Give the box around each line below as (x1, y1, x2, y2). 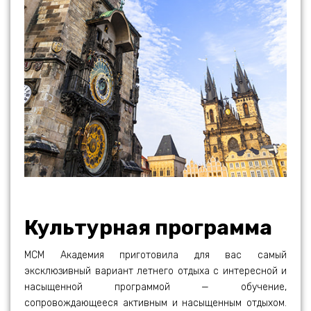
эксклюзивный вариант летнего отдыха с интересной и (24, 264, 287, 277)
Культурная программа (24, 215, 272, 240)
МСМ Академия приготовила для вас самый (24, 249, 287, 261)
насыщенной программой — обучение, (24, 280, 287, 293)
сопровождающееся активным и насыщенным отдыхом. (24, 296, 287, 309)
